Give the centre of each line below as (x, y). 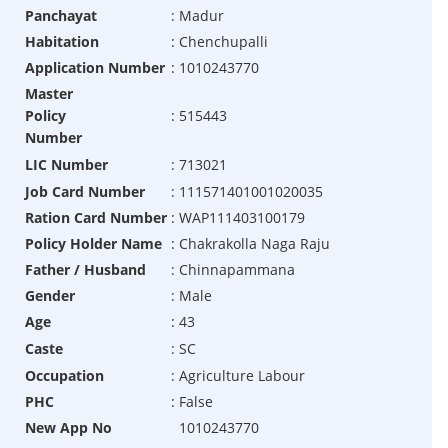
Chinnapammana (236, 270)
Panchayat (60, 16)
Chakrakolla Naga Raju (254, 244)
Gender (49, 296)
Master (48, 94)
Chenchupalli (223, 42)
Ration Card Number (95, 218)
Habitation (61, 42)
